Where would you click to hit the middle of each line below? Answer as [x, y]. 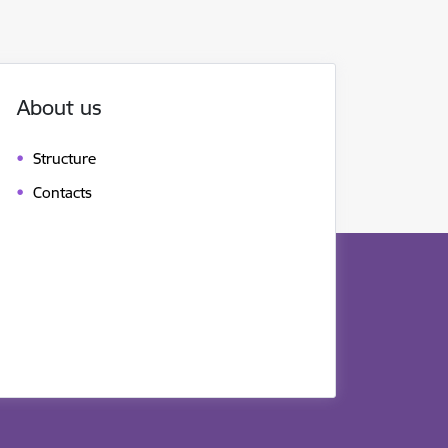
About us [59, 107]
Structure [64, 159]
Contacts [62, 193]
